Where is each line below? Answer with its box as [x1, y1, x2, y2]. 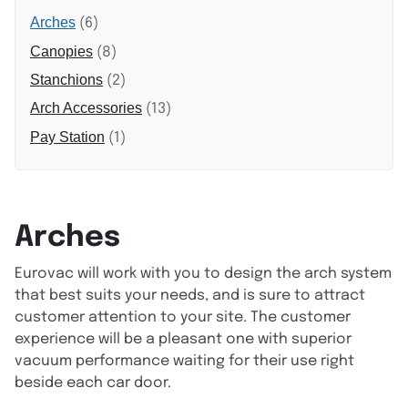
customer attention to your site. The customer [15, 310, 351, 326]
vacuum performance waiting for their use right [15, 353, 354, 370]
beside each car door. [15, 375, 171, 392]
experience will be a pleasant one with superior [15, 331, 352, 348]
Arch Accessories [30, 100, 142, 117]
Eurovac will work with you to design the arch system [15, 266, 392, 282]
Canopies [30, 43, 93, 59]
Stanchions [30, 71, 103, 87]
